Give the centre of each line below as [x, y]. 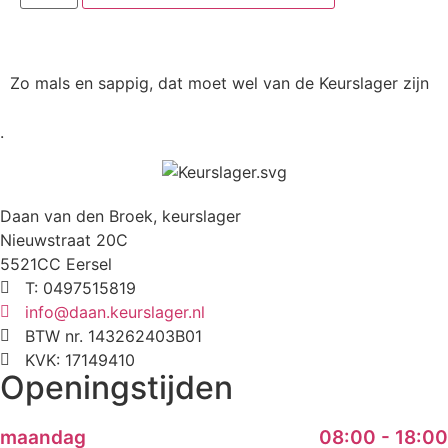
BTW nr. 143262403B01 [113, 335]
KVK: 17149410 [80, 359]
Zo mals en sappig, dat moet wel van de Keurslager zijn [219, 83]
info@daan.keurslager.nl [115, 311]
